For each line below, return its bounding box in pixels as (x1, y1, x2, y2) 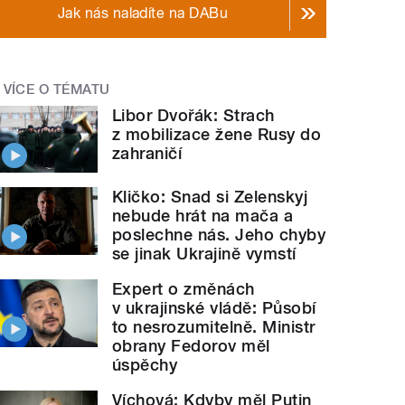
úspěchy (112, 355, 178, 375)
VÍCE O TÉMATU (3, 81, 110, 98)
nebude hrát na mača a (112, 206, 294, 226)
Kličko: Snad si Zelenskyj (112, 187, 308, 207)
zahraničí (112, 143, 183, 163)
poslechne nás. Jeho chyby (112, 225, 326, 245)
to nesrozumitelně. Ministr (112, 317, 316, 337)
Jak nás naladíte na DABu (57, 5, 229, 22)
